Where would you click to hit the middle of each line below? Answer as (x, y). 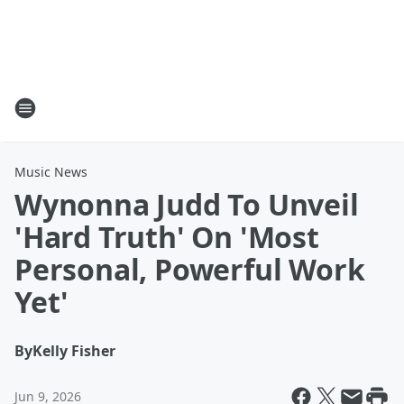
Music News (51, 172)
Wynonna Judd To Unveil (187, 204)
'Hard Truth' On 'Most (167, 237)
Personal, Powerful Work (190, 269)
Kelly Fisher (74, 351)
